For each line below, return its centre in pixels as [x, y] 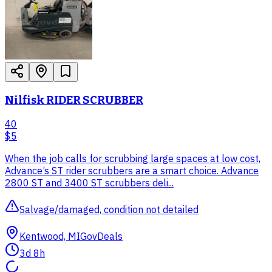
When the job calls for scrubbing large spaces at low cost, [133, 159]
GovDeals [101, 236]
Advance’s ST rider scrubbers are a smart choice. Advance [132, 171]
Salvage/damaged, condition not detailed [109, 210]
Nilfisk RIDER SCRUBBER [74, 100]
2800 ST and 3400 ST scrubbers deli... [89, 183]
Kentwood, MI [50, 236]
